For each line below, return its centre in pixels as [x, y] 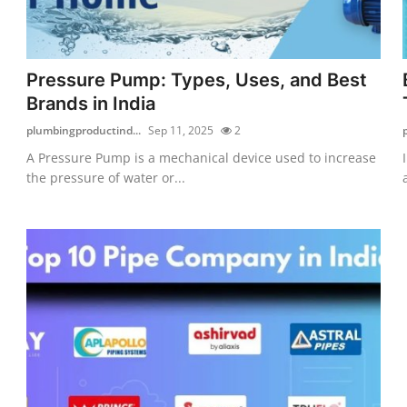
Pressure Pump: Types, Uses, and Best [197, 79]
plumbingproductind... [84, 130]
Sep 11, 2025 [181, 130]
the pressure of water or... [106, 177]
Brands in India [91, 103]
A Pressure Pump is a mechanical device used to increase [202, 157]
